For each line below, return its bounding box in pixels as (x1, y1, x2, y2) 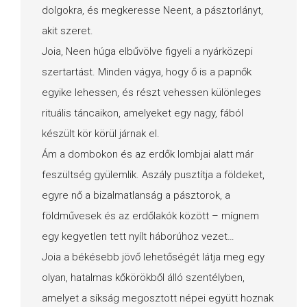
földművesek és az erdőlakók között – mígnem (42, 209, 259, 222)
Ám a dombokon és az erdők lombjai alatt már (42, 147, 254, 160)
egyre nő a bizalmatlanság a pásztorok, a (42, 188, 230, 201)
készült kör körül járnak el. (42, 127, 160, 140)
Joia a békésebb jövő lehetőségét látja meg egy (42, 250, 265, 263)
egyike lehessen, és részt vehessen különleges (42, 86, 261, 99)
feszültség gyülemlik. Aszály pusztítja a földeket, (42, 168, 265, 181)
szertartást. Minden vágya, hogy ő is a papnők (42, 65, 251, 78)
